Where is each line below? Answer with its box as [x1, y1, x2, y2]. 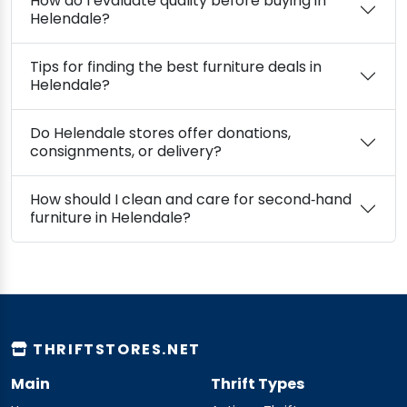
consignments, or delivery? [30, 140, 222, 162]
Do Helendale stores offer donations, [30, 122, 291, 144]
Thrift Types [211, 372, 304, 394]
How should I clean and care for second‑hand [30, 188, 352, 210]
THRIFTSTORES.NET [28, 338, 201, 360]
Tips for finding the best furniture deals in [30, 55, 322, 77]
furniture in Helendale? [111, 206, 191, 228]
